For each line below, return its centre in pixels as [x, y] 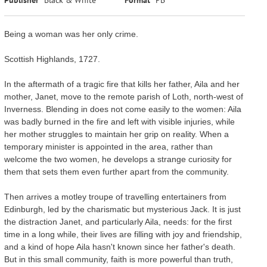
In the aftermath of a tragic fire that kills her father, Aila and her [122, 84]
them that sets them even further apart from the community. [116, 171]
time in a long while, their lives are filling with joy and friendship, [123, 234]
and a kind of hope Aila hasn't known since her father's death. [119, 246]
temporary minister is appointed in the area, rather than [108, 146]
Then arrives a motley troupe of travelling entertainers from [115, 196]
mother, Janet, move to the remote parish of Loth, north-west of [123, 96]
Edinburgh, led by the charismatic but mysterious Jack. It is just [122, 209]
